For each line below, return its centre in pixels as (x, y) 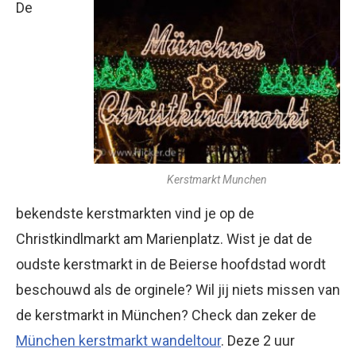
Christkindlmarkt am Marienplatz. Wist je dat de (164, 238)
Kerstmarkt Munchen (217, 179)
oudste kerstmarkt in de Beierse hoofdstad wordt (171, 264)
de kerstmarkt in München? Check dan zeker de (166, 315)
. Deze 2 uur (258, 340)
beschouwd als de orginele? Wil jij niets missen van (178, 289)
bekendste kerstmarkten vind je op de (135, 213)
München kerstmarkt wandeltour (118, 340)
